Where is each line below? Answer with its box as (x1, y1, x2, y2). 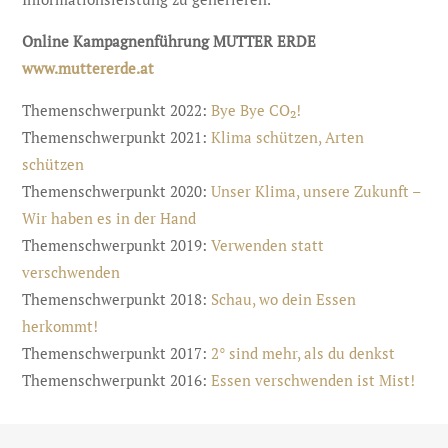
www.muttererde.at (22, 58, 155, 78)
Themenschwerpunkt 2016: (22, 370, 212, 390)
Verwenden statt (211, 235, 325, 255)
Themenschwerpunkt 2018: (22, 289, 212, 309)
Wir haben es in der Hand (22, 208, 197, 228)
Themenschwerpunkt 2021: (22, 127, 212, 147)
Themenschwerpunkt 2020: (22, 181, 212, 201)
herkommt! (22, 316, 99, 336)
